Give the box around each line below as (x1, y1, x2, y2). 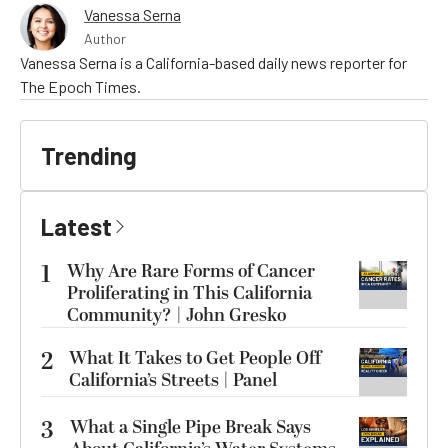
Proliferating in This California (67, 280, 312, 308)
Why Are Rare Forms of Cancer (67, 258, 315, 286)
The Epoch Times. (20, 77, 141, 97)
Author (84, 30, 126, 48)
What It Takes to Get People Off (69, 345, 321, 373)
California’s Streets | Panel (69, 367, 277, 395)
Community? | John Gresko (67, 302, 286, 330)
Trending (41, 141, 137, 171)
